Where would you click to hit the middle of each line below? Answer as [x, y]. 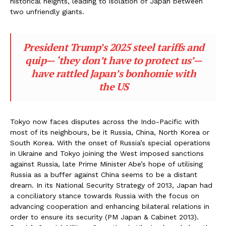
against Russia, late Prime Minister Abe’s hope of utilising [106, 164]
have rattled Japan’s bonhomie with [114, 74]
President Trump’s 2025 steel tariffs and [114, 47]
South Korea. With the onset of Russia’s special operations [110, 143]
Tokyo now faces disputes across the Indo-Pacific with [105, 122]
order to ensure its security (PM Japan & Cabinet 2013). [104, 217]
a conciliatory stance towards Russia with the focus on [105, 196]
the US [114, 87]
